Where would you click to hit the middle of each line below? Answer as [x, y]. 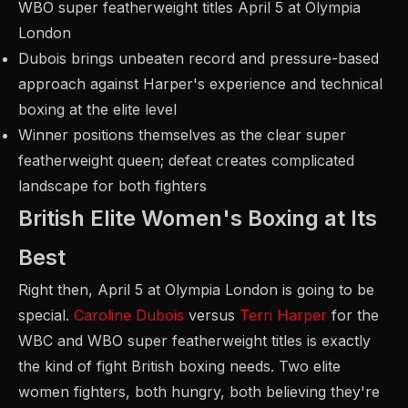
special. [46, 315]
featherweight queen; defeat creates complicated [186, 160]
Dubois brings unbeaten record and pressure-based [199, 58]
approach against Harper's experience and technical [200, 84]
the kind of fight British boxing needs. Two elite [179, 366]
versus [212, 315]
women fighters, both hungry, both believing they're [199, 392]
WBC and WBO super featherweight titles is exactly [194, 341]
